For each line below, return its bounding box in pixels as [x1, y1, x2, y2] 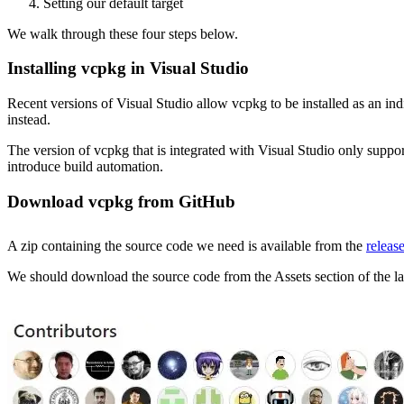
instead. [7, 112, 50, 128]
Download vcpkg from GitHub [7, 191, 235, 211]
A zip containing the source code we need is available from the [7, 237, 366, 253]
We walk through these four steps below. [7, 25, 238, 41]
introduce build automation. [7, 159, 163, 175]
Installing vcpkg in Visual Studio [7, 59, 249, 78]
